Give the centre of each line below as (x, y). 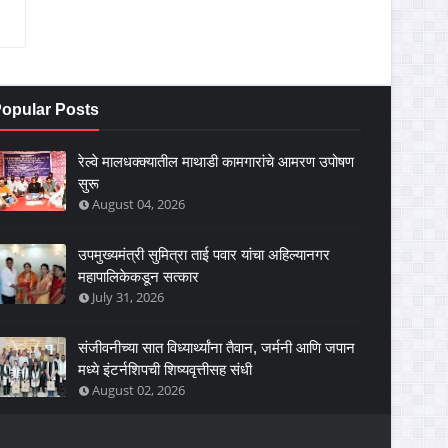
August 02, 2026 (138, 390)
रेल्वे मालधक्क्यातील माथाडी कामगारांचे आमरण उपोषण (216, 161)
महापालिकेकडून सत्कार (138, 276)
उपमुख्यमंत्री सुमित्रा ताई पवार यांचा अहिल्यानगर (204, 254)
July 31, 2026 (128, 297)
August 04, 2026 (138, 204)
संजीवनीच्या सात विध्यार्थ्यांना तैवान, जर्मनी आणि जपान (216, 347)
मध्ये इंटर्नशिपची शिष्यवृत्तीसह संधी (165, 369)
